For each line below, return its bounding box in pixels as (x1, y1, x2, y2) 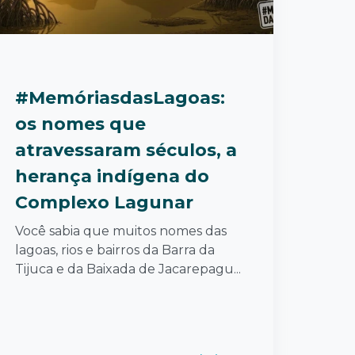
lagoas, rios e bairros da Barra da (15, 242, 215, 258)
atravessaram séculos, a (15, 139, 237, 161)
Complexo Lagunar (15, 191, 193, 213)
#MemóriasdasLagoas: (15, 86, 225, 109)
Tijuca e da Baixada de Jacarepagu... (15, 261, 241, 277)
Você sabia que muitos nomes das (15, 223, 227, 239)
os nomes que (15, 113, 146, 135)
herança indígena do (15, 165, 209, 187)
